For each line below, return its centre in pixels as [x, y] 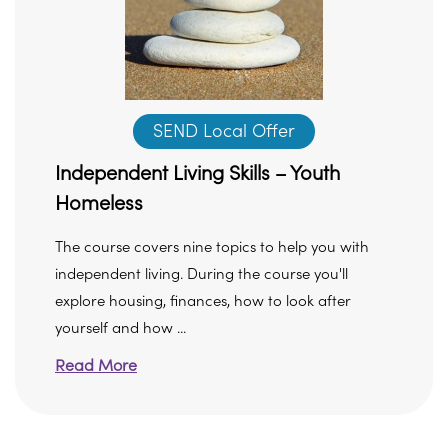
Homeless [99, 203]
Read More [96, 366]
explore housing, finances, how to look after [203, 301]
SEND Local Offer [224, 131]
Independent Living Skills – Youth [197, 173]
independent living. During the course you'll [201, 274]
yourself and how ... [120, 328]
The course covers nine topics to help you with [212, 247]
